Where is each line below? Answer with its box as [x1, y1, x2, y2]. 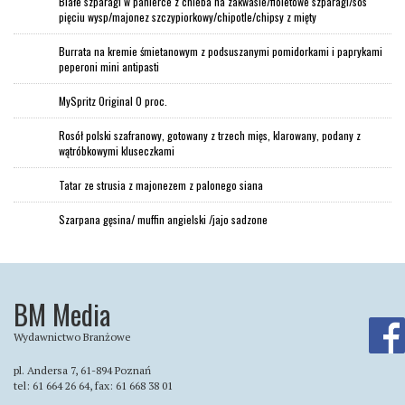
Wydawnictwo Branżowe [14, 330, 131, 344]
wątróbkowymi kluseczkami [59, 143, 174, 159]
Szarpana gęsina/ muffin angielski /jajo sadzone [59, 212, 268, 228]
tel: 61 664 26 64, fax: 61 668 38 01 [14, 379, 173, 393]
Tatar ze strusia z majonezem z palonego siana [59, 177, 263, 193]
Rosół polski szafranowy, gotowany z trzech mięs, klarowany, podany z [59, 127, 361, 144]
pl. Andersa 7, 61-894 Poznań [14, 363, 151, 378]
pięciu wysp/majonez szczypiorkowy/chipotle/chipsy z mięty [59, 9, 316, 25]
